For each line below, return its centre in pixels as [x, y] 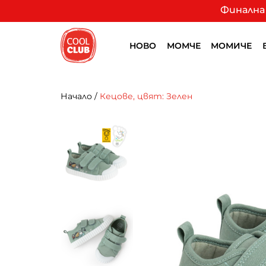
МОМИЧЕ [232, 46]
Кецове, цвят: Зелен [146, 96]
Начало [76, 96]
